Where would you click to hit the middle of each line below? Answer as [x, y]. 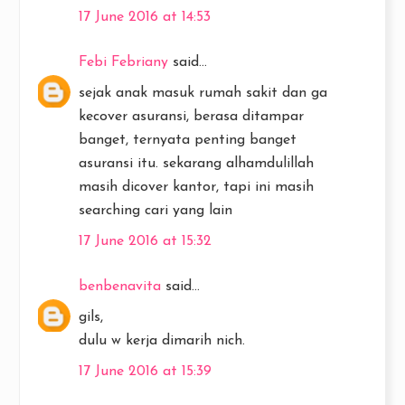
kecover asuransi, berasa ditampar [191, 116]
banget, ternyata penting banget [188, 140]
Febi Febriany [123, 62]
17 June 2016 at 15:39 [145, 371]
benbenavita [120, 286]
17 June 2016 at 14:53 [145, 17]
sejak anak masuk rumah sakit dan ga [203, 93]
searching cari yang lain [155, 210]
